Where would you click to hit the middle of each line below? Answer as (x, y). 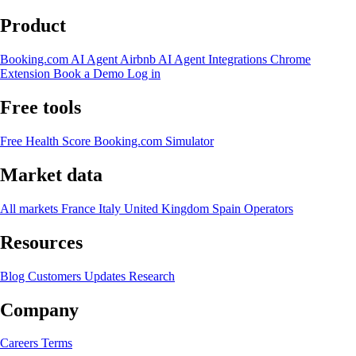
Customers (56, 276)
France (80, 208)
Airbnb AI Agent (164, 60)
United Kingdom (168, 208)
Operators (269, 208)
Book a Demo (90, 74)
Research (152, 276)
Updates (106, 276)
